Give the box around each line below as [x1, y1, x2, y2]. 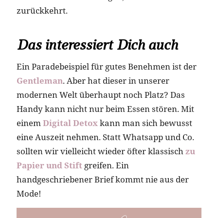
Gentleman [16, 75, 63, 87]
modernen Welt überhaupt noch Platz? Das [16, 89, 185, 101]
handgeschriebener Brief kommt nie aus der [16, 174, 189, 185]
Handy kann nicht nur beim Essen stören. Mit [16, 103, 194, 115]
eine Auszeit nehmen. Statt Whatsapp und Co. [16, 131, 194, 143]
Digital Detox [42, 117, 98, 129]
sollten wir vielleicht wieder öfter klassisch [16, 145, 185, 157]
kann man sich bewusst [97, 117, 192, 129]
